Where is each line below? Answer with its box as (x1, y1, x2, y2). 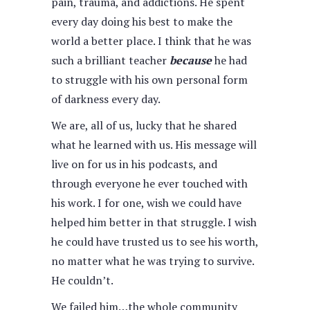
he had (215, 53, 247, 68)
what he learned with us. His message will (51, 137, 257, 152)
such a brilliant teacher (51, 53, 170, 68)
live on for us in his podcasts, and (51, 156, 217, 172)
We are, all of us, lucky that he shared (51, 118, 237, 133)
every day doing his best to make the (51, 14, 232, 29)
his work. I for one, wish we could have (51, 195, 241, 210)
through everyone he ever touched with (51, 176, 248, 191)
